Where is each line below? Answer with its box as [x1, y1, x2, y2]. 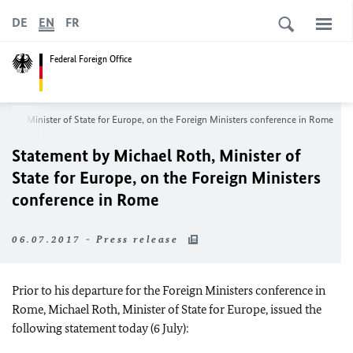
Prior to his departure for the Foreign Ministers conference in [12, 283, 325, 298]
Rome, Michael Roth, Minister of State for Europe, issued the [12, 302, 321, 317]
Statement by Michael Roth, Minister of [12, 145, 301, 166]
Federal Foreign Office [50, 52, 132, 65]
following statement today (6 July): [12, 321, 189, 336]
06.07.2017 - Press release [12, 233, 184, 245]
